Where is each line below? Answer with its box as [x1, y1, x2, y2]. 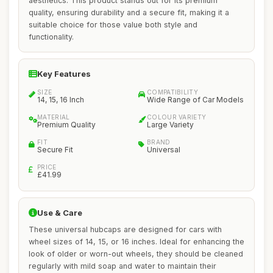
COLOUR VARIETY [147, 113, 207, 121]
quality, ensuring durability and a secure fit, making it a [29, 8, 229, 17]
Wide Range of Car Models [147, 95, 244, 104]
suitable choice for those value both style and [29, 20, 197, 29]
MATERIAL [37, 113, 70, 121]
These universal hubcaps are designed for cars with [29, 225, 222, 234]
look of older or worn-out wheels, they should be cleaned [29, 249, 243, 258]
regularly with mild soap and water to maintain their [29, 261, 216, 271]
